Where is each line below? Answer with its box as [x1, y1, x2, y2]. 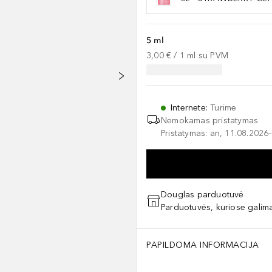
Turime [210, 103, 237, 113]
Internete [171, 103, 206, 113]
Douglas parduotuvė [161, 189, 244, 200]
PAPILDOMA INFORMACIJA [146, 240, 259, 250]
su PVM [198, 50, 229, 61]
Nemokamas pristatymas [161, 115, 259, 126]
